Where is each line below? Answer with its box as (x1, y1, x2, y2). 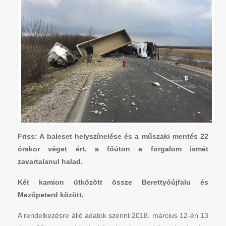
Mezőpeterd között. (18, 190, 84, 199)
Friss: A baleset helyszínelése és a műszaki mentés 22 (18, 132, 208, 140)
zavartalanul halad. (18, 157, 83, 165)
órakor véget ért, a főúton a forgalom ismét (18, 144, 208, 153)
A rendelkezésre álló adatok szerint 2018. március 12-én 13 (18, 211, 208, 219)
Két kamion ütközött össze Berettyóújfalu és (18, 178, 208, 186)
